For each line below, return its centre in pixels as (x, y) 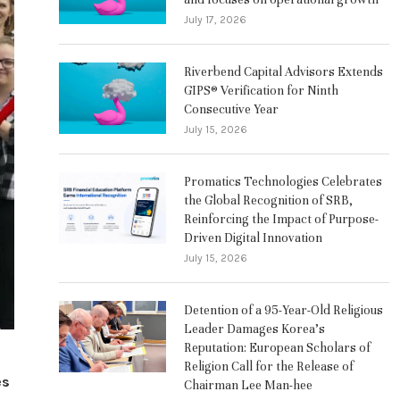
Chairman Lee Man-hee (248, 385)
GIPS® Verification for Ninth (261, 90)
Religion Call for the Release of (269, 366)
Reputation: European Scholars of (277, 347)
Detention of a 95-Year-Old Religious (283, 310)
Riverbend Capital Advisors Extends (283, 71)
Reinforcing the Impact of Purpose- (281, 219)
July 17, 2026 (215, 19)
